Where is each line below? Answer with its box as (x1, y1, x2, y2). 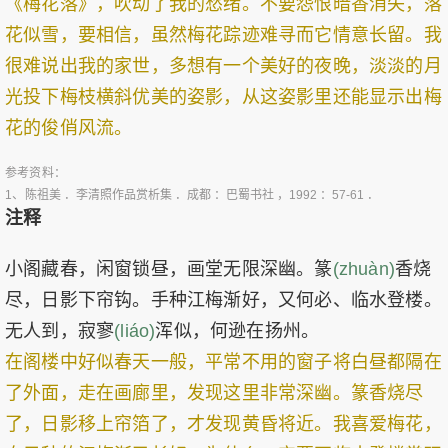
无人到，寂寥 (5, 321, 115, 341)
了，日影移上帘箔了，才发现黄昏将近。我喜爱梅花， (5, 414, 442, 434)
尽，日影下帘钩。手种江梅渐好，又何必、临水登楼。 (5, 290, 442, 310)
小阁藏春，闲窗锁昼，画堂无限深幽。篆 (5, 259, 333, 279)
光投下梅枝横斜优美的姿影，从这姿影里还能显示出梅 (5, 87, 442, 107)
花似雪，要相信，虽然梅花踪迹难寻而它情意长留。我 (5, 25, 442, 45)
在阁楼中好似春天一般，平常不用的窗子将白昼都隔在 (5, 352, 442, 372)
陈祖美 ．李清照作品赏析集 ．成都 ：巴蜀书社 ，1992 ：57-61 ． (25, 188, 379, 202)
